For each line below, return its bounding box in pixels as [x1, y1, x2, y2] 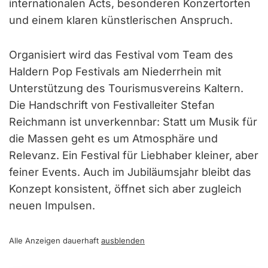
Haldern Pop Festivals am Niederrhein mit [9, 65, 221, 78]
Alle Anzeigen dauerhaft [9, 235, 101, 245]
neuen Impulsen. [9, 199, 95, 212]
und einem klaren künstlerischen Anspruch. [9, 13, 233, 26]
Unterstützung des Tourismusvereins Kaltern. [9, 81, 243, 95]
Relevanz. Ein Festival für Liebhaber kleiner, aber [9, 148, 258, 162]
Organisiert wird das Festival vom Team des [9, 48, 233, 61]
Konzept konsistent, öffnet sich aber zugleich [9, 182, 242, 195]
